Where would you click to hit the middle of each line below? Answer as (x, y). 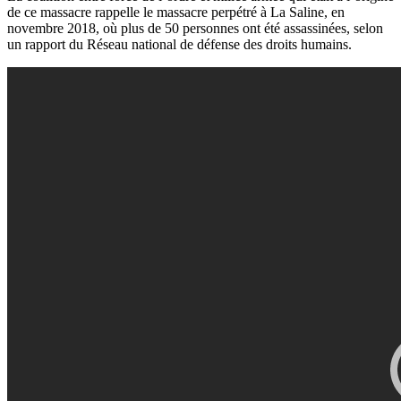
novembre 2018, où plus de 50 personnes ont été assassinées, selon (195, 29)
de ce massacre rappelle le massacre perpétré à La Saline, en (176, 13)
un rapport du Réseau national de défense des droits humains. (179, 45)
